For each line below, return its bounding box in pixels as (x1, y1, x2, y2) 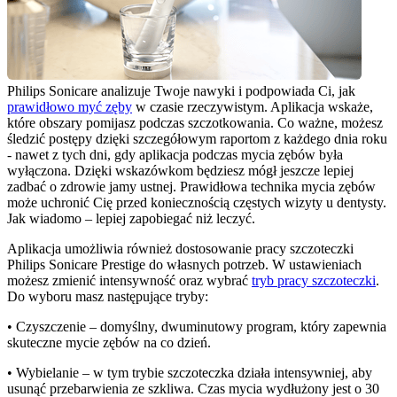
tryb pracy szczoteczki (252, 273, 376, 289)
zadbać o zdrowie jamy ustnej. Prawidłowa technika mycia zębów (7, 179, 376, 195)
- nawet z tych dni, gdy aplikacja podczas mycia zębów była (7, 147, 343, 163)
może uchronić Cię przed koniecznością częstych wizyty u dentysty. (7, 195, 386, 211)
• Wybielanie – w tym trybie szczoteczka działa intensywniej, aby (7, 365, 372, 381)
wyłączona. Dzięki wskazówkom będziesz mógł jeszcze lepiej (7, 163, 354, 179)
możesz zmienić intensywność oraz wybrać (7, 273, 252, 289)
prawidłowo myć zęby (7, 99, 132, 115)
